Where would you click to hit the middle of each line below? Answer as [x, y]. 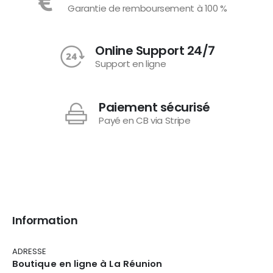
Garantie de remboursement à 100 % [147, 8]
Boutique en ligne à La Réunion [87, 264]
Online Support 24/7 [155, 50]
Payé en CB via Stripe [145, 120]
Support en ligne [131, 63]
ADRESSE [30, 252]
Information [45, 221]
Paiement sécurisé [154, 107]
